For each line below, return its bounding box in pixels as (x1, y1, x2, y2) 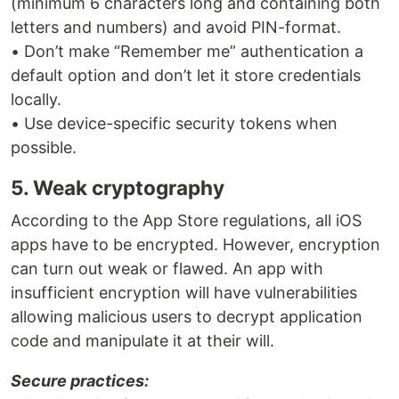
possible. (11, 138, 77, 158)
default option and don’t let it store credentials (11, 66, 361, 85)
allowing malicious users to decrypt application (11, 307, 362, 327)
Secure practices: (11, 371, 149, 391)
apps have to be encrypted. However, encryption (11, 235, 380, 255)
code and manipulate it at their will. (11, 331, 274, 351)
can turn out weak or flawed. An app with (11, 259, 323, 279)
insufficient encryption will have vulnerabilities (11, 283, 357, 303)
